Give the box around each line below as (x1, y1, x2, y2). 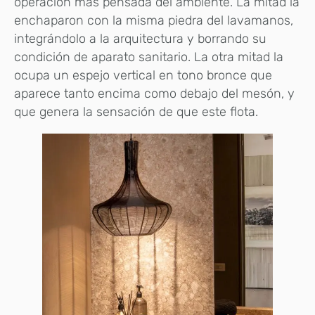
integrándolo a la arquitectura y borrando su (14, 30, 266, 46)
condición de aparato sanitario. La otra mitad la (14, 49, 283, 65)
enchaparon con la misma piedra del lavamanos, (14, 12, 293, 28)
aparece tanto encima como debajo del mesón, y (14, 85, 295, 101)
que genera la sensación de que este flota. (14, 103, 262, 120)
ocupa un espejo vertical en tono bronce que (14, 67, 272, 83)
